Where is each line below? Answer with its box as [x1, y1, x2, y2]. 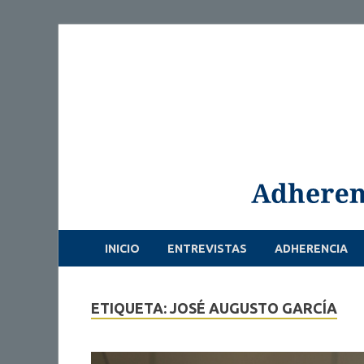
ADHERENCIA [275, 241, 348, 255]
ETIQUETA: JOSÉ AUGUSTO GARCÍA [91, 300, 337, 316]
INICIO [105, 241, 140, 255]
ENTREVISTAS [167, 241, 247, 255]
